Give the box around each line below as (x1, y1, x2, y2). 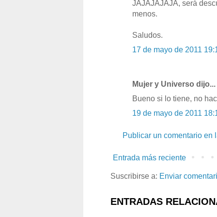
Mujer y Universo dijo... (132, 80, 216, 89)
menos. (132, 10, 157, 18)
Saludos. (132, 31, 163, 40)
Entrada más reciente (113, 154, 186, 162)
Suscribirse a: (110, 172, 159, 181)
